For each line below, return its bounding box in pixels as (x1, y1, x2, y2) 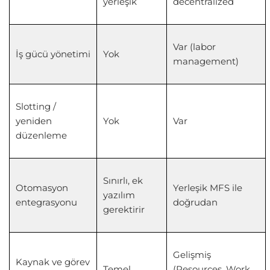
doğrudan (173, 196, 218, 208)
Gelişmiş (173, 248, 211, 260)
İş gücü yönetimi (16, 48, 90, 60)
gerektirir (103, 203, 145, 215)
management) (173, 55, 239, 67)
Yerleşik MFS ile (173, 181, 242, 193)
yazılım (103, 189, 135, 201)
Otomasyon (16, 181, 68, 193)
